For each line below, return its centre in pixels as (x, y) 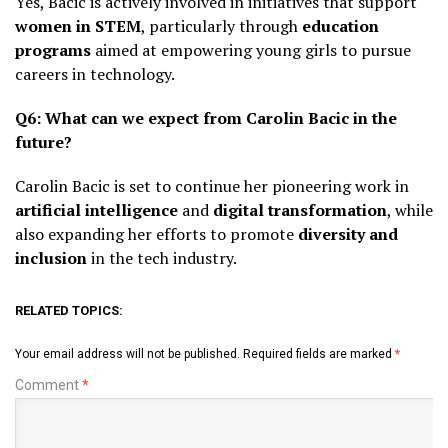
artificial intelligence (96, 209)
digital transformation (300, 209)
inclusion (51, 257)
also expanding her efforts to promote (156, 233)
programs (53, 49)
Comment (48, 384)
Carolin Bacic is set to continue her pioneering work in (212, 185)
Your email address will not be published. (127, 353)
